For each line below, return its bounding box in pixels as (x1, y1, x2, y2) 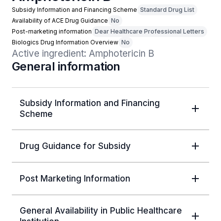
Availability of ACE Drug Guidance (12, 17, 108, 24)
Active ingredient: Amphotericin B (12, 48, 154, 59)
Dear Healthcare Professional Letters (95, 28, 204, 35)
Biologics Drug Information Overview (12, 38, 118, 46)
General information (12, 59, 120, 74)
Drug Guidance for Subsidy (20, 141, 131, 151)
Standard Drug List (140, 6, 194, 13)
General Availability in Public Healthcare (20, 206, 182, 216)
